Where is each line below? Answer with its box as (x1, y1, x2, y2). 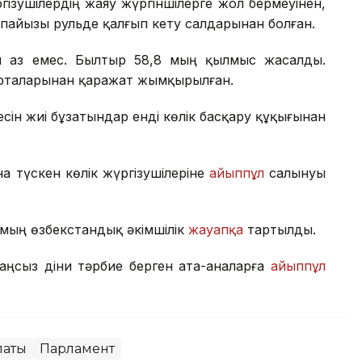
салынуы (263, 165, 326, 182)
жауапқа (188, 221, 243, 238)
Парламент (40, 341, 115, 357)
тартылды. (243, 221, 316, 238)
